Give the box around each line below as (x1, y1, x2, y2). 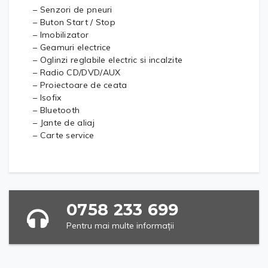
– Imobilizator (33, 29, 89, 40)
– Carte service (33, 129, 95, 141)
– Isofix (33, 92, 62, 103)
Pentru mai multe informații (66, 220, 174, 231)
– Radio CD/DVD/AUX (33, 66, 121, 78)
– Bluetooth (33, 104, 80, 115)
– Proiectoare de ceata (33, 79, 127, 90)
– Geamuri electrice (33, 41, 111, 53)
